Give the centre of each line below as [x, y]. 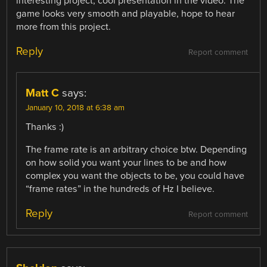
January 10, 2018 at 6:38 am [75, 108]
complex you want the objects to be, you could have [135, 176]
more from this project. [64, 27]
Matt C [43, 93]
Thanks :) [45, 127]
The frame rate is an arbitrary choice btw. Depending [136, 149]
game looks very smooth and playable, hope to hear [126, 13]
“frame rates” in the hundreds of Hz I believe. [120, 189]
